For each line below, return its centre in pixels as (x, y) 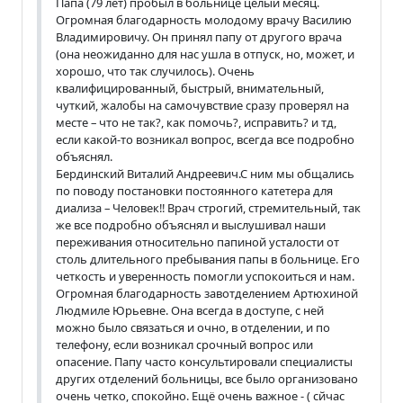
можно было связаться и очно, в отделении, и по (193, 327)
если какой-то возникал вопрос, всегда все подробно (205, 139)
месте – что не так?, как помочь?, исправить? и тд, (196, 122)
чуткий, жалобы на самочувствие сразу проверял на (202, 105)
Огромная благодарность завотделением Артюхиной (207, 293)
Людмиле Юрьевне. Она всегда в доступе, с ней (190, 310)
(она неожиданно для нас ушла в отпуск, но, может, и (205, 54)
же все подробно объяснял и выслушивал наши (191, 224)
